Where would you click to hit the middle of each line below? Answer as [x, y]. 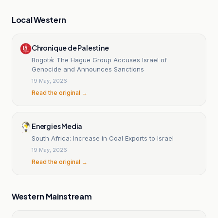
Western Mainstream [52, 196]
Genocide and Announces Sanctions [88, 69]
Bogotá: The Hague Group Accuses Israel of [99, 60]
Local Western [39, 19]
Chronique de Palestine [70, 47]
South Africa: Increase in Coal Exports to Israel [103, 138]
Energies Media [57, 126]
